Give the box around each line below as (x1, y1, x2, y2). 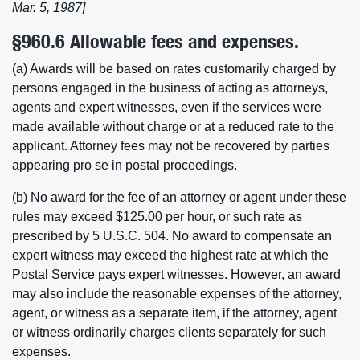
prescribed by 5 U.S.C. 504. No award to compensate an (12, 229, 332, 243)
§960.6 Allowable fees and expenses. (12, 30, 299, 53)
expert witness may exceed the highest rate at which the (12, 248, 329, 262)
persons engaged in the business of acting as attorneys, (12, 81, 328, 95)
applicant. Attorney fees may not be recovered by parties (12, 139, 329, 153)
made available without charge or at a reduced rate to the (12, 120, 334, 133)
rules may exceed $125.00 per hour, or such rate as (12, 210, 302, 223)
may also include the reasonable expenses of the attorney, (12, 287, 342, 301)
